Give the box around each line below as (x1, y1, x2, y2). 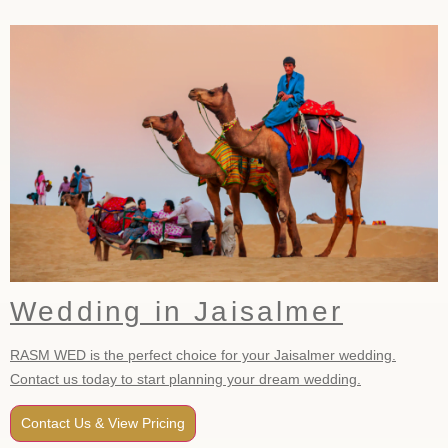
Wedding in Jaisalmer (10, 295, 343, 327)
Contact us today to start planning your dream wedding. (10, 370, 361, 387)
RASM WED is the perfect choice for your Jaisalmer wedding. (10, 346, 396, 363)
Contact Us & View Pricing (21, 415, 185, 432)
